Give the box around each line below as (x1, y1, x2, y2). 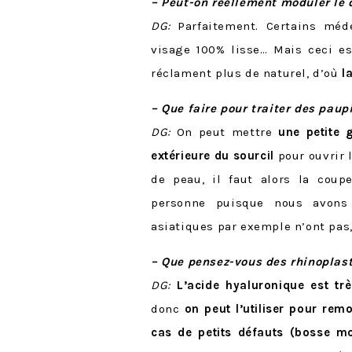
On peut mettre (170, 124, 279, 139)
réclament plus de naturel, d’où (151, 65, 343, 80)
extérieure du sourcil (151, 148, 274, 163)
